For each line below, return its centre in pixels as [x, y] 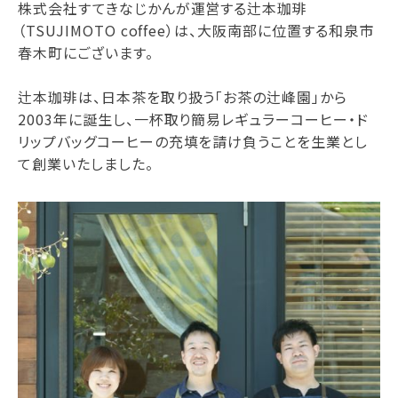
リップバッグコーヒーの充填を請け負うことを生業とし [193, 142]
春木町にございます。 [86, 53]
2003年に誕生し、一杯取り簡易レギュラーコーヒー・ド [193, 119]
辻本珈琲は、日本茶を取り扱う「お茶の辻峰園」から [183, 97]
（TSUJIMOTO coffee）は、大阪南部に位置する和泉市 [196, 31]
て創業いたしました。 [86, 164]
